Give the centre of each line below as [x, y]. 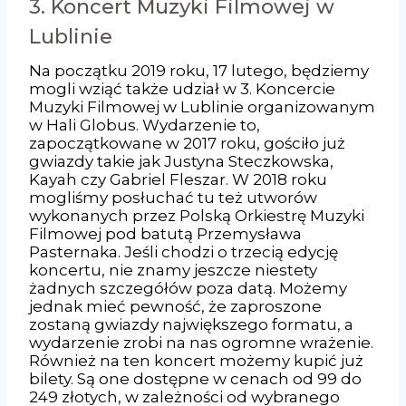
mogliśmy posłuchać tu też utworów [173, 197]
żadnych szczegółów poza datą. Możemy [188, 288]
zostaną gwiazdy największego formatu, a [191, 324]
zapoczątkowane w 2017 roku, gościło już [187, 143]
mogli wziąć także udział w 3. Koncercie [182, 88]
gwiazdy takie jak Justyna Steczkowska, [181, 161]
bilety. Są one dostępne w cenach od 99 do [195, 378]
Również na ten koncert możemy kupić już [196, 360]
